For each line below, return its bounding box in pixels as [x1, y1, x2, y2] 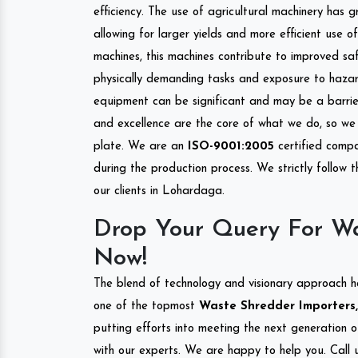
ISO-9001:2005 [188, 140, 274, 153]
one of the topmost [93, 300, 195, 312]
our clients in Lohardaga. [93, 185, 225, 197]
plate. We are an [93, 140, 188, 153]
